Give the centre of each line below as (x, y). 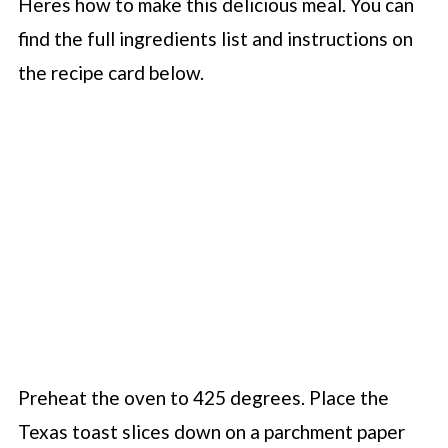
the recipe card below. (110, 72)
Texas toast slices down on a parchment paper (211, 431)
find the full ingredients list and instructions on (215, 38)
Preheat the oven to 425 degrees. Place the (203, 397)
